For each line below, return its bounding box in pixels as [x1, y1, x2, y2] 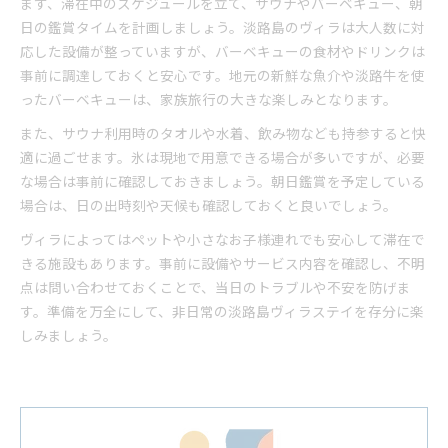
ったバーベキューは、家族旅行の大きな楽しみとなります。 [20, 89, 397, 109]
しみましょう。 [20, 325, 117, 345]
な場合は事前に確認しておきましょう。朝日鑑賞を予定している [20, 171, 425, 191]
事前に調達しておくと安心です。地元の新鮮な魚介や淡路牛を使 [20, 65, 425, 85]
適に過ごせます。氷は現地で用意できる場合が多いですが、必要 [20, 147, 425, 167]
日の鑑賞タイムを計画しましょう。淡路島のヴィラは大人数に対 [20, 17, 425, 37]
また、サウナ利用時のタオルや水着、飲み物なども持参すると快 [20, 123, 426, 143]
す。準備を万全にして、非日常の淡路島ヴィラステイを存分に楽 [20, 301, 424, 321]
